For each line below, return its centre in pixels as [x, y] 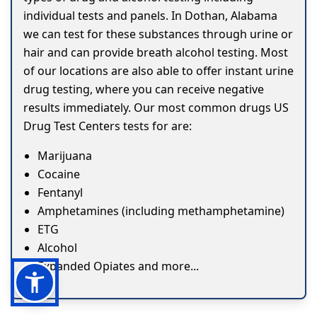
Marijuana [65, 156]
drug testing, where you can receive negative [144, 90]
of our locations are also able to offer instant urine [158, 71]
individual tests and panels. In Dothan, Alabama [150, 16]
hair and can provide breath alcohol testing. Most [156, 53]
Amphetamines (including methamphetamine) [161, 211]
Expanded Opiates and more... [118, 266]
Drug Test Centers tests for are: [108, 126]
